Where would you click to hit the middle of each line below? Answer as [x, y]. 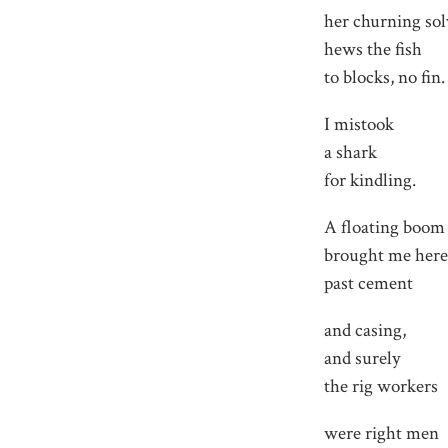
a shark [351, 152]
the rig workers [381, 387]
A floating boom [385, 228]
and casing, [365, 331]
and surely [362, 359]
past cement [369, 284]
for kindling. [370, 180]
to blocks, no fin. [385, 77]
